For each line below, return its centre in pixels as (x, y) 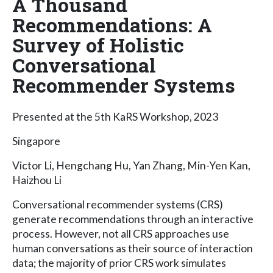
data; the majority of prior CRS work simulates (119, 263)
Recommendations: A (112, 24)
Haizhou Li (37, 180)
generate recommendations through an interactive (133, 219)
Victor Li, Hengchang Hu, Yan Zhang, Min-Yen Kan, (131, 165)
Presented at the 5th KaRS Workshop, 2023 (115, 116)
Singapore (36, 141)
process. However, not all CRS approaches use (121, 233)
